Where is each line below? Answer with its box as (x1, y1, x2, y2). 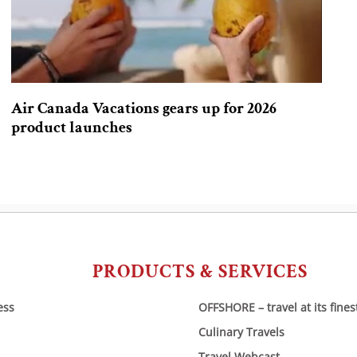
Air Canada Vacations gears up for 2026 (11, 97, 277, 119)
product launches (11, 116, 132, 138)
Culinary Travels (198, 324, 284, 339)
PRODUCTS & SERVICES (92, 258, 308, 284)
